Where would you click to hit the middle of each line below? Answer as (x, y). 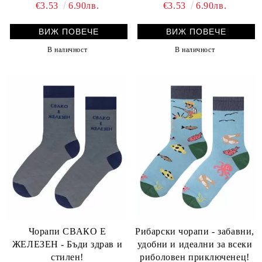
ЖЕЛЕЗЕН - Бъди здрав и (67, 244)
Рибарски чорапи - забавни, (195, 232)
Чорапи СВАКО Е (67, 232)
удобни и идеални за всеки (195, 244)
